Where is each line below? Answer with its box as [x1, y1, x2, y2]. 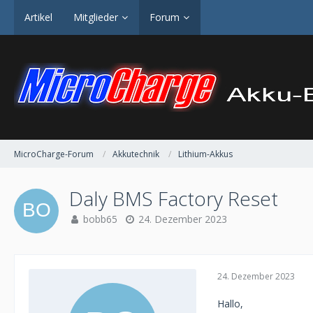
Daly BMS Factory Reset [69, 185, 278, 212]
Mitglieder [73, 10, 118, 24]
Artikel [24, 10, 52, 24]
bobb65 [83, 212, 117, 226]
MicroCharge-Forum [14, 147, 94, 160]
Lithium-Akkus [178, 147, 233, 160]
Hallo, [217, 297, 243, 310]
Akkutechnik [112, 147, 159, 160]
